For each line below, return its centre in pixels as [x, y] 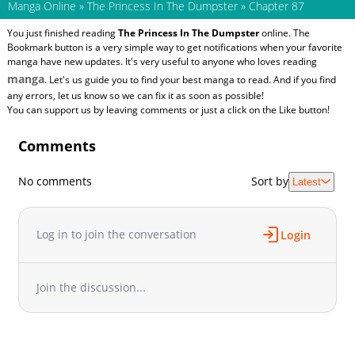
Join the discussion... [92, 287]
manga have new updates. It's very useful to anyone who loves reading [162, 61]
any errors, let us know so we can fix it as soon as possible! [135, 95]
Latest [306, 181]
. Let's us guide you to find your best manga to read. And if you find [190, 79]
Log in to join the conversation [117, 235]
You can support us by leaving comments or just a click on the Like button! [168, 109]
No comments [55, 181]
